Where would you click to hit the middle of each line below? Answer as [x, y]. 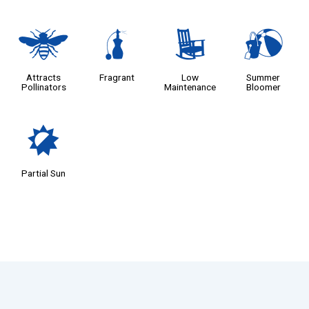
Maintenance [190, 87]
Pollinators [43, 87]
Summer [263, 78]
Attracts [44, 78]
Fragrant [117, 78]
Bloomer [263, 87]
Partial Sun [44, 173]
